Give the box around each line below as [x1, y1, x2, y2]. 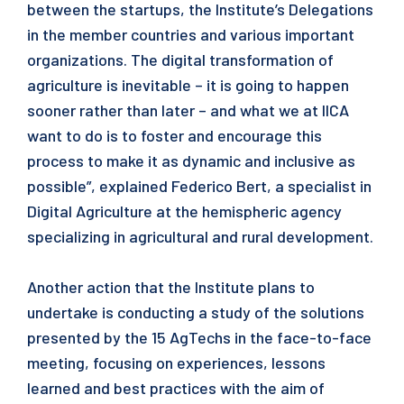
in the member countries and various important [27, 24, 354, 44]
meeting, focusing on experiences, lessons [27, 353, 326, 372]
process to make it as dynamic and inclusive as [27, 151, 355, 170]
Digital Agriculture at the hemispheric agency [27, 201, 342, 221]
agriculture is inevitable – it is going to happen [27, 75, 349, 95]
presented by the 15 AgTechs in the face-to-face [27, 327, 372, 347]
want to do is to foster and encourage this [27, 125, 322, 145]
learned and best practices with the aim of [27, 378, 325, 398]
